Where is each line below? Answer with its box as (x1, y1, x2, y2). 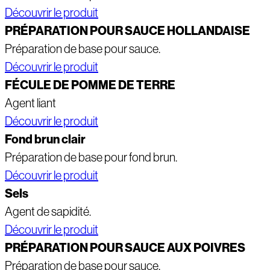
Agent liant (5, 96, 56, 110)
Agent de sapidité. (5, 205, 91, 219)
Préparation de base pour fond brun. (5, 151, 177, 165)
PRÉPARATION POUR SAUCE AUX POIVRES (5, 240, 245, 256)
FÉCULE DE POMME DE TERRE (5, 78, 175, 93)
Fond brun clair (5, 132, 86, 147)
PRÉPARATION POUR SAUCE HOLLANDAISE (5, 24, 250, 39)
